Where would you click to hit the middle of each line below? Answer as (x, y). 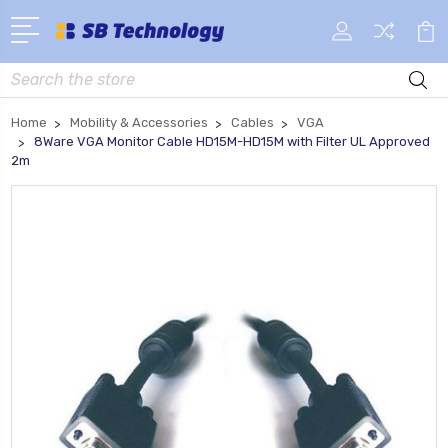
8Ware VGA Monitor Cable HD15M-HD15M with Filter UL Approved (232, 141)
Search (34, 73)
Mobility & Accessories (139, 122)
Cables (252, 122)
